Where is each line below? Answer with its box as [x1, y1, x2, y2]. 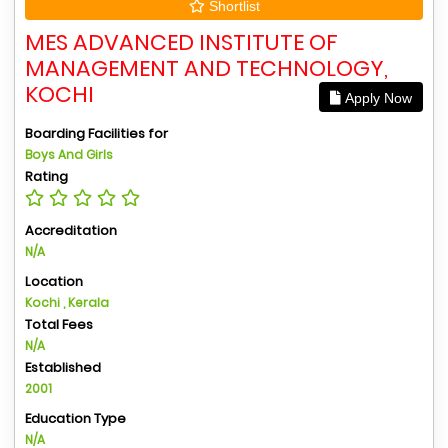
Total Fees [25, 314, 93, 334]
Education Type [25, 408, 126, 428]
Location [25, 271, 83, 291]
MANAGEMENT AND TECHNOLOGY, [25, 52, 388, 84]
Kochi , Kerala [25, 293, 109, 311]
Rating [25, 166, 68, 186]
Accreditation [25, 220, 117, 240]
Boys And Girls [25, 145, 113, 163]
